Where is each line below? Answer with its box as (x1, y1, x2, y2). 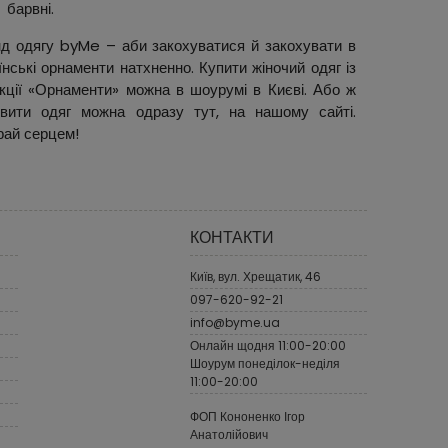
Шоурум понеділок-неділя (189, 355, 340, 373)
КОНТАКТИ (189, 226, 274, 250)
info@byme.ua (189, 314, 280, 332)
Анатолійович (189, 426, 268, 444)
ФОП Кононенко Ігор (189, 408, 305, 426)
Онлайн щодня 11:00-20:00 (189, 337, 346, 355)
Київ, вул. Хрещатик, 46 (189, 268, 321, 286)
